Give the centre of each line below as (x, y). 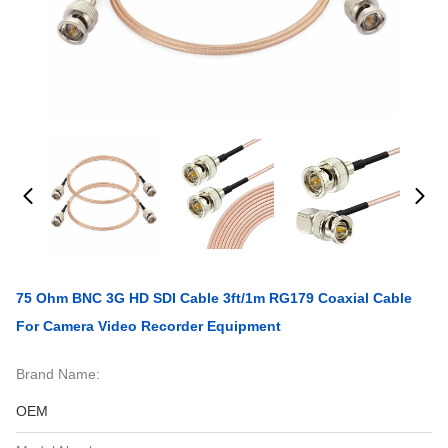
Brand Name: (58, 374)
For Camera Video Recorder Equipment (148, 326)
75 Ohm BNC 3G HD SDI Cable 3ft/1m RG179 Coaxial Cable (214, 298)
